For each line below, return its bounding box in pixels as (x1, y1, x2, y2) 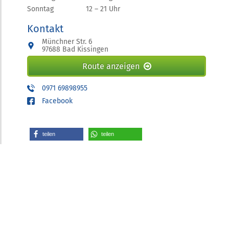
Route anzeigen (82, 61, 140, 71)
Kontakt (27, 22, 63, 35)
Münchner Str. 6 (42, 37, 92, 46)
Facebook (42, 97, 73, 105)
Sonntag (27, 5, 54, 13)
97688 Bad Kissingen (42, 45, 108, 54)
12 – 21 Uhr (86, 5, 120, 13)
